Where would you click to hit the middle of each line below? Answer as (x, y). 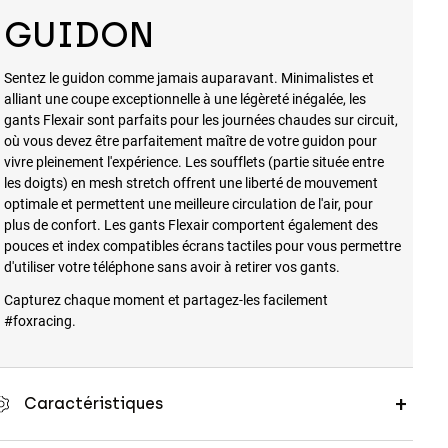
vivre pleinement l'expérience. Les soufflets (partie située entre (193, 162)
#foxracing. (39, 321)
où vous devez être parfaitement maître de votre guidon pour (190, 141)
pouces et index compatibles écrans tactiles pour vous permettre (202, 246)
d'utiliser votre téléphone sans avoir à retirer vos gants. (171, 267)
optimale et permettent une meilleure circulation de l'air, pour (188, 204)
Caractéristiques (93, 404)
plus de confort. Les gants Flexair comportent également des (190, 225)
